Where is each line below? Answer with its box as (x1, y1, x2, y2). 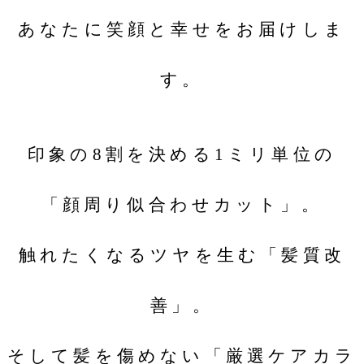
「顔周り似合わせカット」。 (41, 195, 323, 214)
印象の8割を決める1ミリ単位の (28, 145, 336, 164)
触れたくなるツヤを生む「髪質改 (19, 245, 345, 265)
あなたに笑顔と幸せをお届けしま (17, 19, 346, 39)
